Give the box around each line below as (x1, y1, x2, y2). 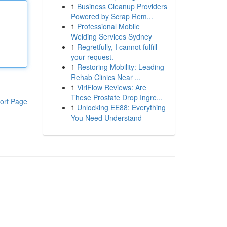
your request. (70, 52, 113, 62)
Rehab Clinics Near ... (70, 72, 141, 82)
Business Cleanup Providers (77, 1, 167, 11)
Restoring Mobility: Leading (77, 62, 164, 72)
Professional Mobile (77, 21, 140, 31)
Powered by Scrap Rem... (70, 11, 153, 21)
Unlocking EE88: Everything (77, 102, 166, 112)
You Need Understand (70, 112, 142, 123)
